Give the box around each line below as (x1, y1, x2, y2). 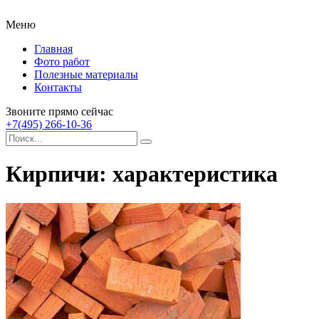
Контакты (34, 81, 82, 93)
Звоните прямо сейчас (6, 105, 113, 117)
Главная (34, 43, 73, 55)
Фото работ (34, 56, 90, 68)
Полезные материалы (34, 68, 138, 80)
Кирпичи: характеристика (6, 161, 278, 187)
